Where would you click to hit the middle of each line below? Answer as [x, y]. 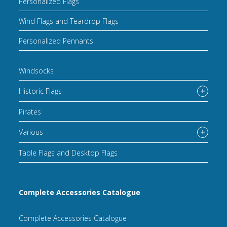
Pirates [30, 111]
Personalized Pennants [56, 41]
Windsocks [36, 70]
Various [31, 132]
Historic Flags [41, 91]
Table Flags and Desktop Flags [68, 153]
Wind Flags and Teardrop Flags [69, 21]
